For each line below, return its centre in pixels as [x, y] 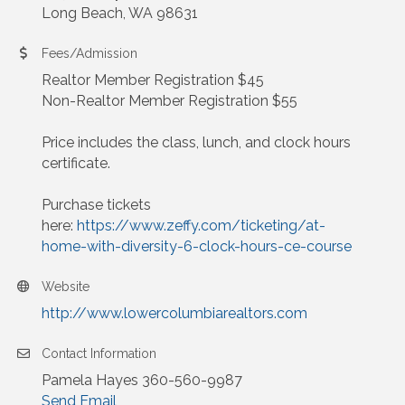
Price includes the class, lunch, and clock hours [196, 143]
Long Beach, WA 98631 [120, 14]
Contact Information [99, 354]
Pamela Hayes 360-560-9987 [142, 381]
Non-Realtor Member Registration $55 [170, 101]
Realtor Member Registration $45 [153, 80]
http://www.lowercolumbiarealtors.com [174, 314]
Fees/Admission [89, 54]
